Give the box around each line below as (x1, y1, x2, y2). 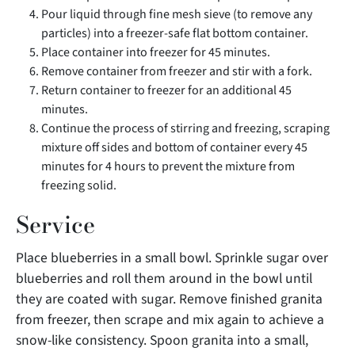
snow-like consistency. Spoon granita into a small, (16, 330, 308, 350)
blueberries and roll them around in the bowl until (16, 268, 312, 288)
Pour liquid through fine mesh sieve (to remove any (41, 5, 312, 23)
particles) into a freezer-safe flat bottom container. (41, 24, 308, 42)
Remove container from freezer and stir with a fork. (41, 62, 312, 80)
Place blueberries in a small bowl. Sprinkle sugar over (16, 247, 328, 268)
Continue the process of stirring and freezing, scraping (41, 119, 330, 137)
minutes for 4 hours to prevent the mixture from (41, 157, 295, 175)
